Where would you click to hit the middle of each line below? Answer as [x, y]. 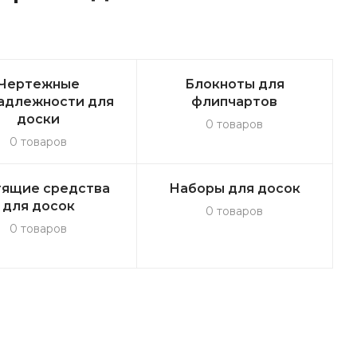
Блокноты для [234, 84]
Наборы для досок [234, 188]
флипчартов [235, 102]
